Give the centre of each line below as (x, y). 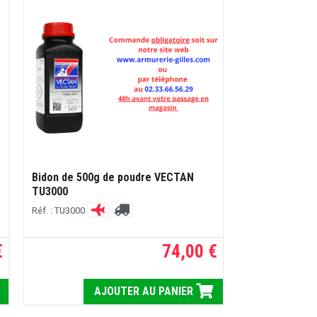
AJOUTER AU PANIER (145, 292)
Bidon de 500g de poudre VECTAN (113, 177)
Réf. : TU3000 (59, 210)
